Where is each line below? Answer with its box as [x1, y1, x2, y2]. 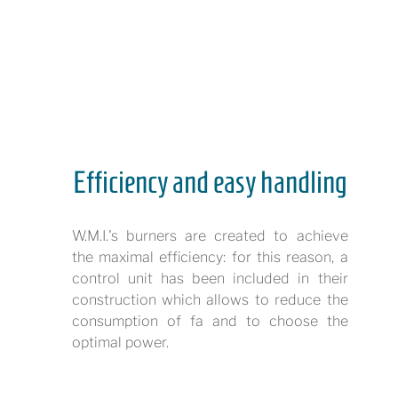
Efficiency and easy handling [72, 165, 347, 199]
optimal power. [71, 334, 169, 351]
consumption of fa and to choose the [71, 313, 348, 330]
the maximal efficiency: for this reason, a [71, 249, 348, 266]
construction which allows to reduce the [71, 291, 348, 308]
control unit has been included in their [71, 270, 348, 287]
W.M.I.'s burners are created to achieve [71, 227, 348, 244]
